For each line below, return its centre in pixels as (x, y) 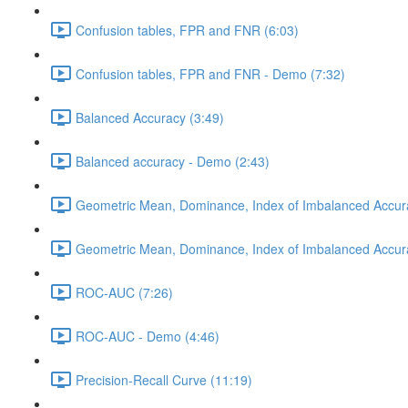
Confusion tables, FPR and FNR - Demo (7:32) (210, 73)
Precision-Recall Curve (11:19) (164, 379)
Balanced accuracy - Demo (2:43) (173, 161)
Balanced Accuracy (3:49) (150, 117)
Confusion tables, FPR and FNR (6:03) (187, 30)
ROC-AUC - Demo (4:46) (148, 336)
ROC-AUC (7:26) (124, 292)
